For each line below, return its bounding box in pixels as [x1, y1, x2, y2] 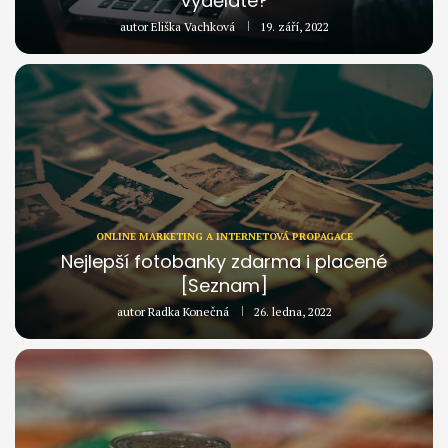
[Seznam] [180, 273, 268, 299]
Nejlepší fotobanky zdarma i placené [61, 249, 387, 275]
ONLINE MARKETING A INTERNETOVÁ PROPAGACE [95, 230, 353, 244]
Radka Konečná [147, 304, 229, 320]
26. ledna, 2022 [253, 304, 332, 320]
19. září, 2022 [259, 19, 329, 35]
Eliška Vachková [150, 19, 235, 35]
